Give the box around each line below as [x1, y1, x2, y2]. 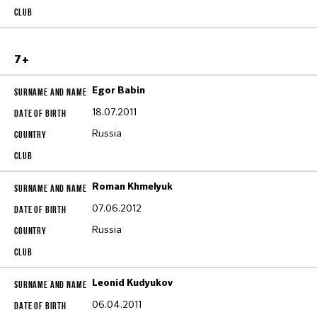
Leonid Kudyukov [92, 278, 173, 288]
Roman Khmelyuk [92, 182, 173, 192]
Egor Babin [92, 86, 145, 96]
